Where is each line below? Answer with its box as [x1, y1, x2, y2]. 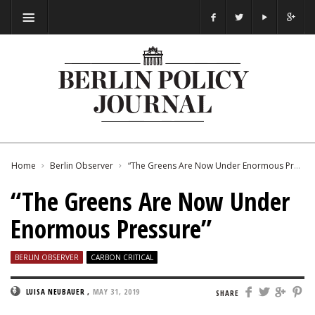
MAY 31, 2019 [92, 286, 141, 297]
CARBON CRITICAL [91, 252, 153, 262]
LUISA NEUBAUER [25, 286, 85, 297]
